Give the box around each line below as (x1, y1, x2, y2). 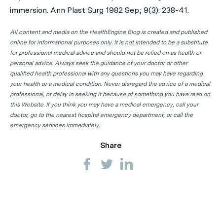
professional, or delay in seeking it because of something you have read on (10, 91, 210, 98)
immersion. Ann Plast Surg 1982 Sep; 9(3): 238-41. (10, 5, 189, 15)
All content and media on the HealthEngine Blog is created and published (10, 29, 207, 36)
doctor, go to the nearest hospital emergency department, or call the (10, 111, 193, 118)
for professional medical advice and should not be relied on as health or (10, 49, 201, 56)
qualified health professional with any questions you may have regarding (10, 70, 203, 77)
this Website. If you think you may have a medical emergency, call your (10, 101, 198, 108)
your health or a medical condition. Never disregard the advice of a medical (10, 80, 210, 87)
